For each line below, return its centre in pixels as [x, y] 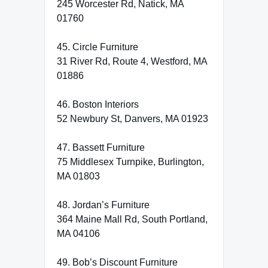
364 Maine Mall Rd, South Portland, [132, 219]
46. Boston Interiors [98, 104]
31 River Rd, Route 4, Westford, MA [132, 61]
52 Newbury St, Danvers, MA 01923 [133, 118]
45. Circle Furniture [98, 47]
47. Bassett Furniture [101, 147]
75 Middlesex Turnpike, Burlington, [130, 162]
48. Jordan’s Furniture [103, 205]
